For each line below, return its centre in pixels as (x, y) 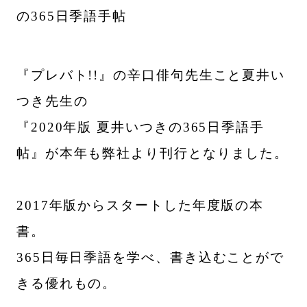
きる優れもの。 (66, 284)
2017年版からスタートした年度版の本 (140, 206)
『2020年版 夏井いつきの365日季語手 (140, 127)
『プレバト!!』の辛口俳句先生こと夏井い (151, 75)
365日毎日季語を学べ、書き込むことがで (150, 258)
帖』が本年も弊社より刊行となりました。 (152, 153)
